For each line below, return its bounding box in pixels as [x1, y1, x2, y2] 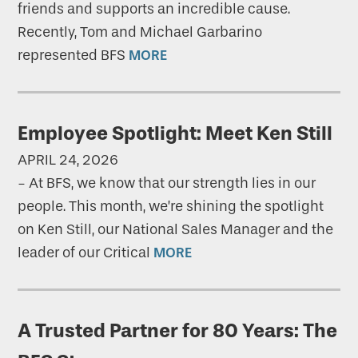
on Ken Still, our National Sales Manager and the [18, 221, 334, 239]
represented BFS [18, 46, 129, 65]
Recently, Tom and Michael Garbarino [18, 23, 263, 42]
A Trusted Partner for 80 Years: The [18, 319, 338, 343]
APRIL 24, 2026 [18, 151, 119, 169]
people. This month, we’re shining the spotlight [18, 197, 324, 216]
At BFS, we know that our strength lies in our [29, 174, 316, 193]
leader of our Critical [18, 244, 154, 262]
